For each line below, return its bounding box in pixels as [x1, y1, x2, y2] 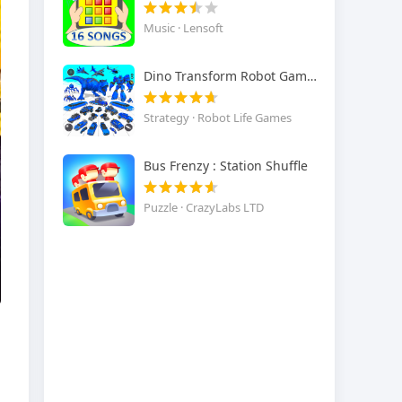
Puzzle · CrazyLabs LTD [143, 199, 264, 216]
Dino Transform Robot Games [306, 67, 317, 85]
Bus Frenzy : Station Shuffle [143, 157, 308, 175]
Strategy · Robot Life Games [143, 109, 292, 127]
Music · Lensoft [143, 20, 223, 37]
